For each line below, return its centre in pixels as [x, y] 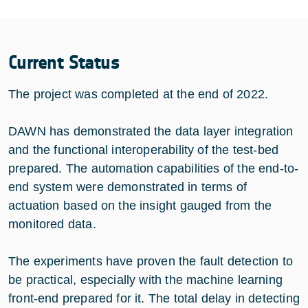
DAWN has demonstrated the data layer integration [151, 132]
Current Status [64, 63]
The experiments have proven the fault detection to [151, 262]
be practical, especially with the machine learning [145, 280]
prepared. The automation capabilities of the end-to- [154, 169]
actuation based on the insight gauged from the [140, 206]
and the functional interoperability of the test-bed [144, 150]
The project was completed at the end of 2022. [139, 95]
